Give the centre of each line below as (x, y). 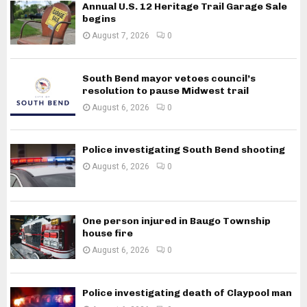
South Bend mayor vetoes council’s (169, 78)
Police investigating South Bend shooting (184, 149)
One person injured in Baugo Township (176, 221)
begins (99, 19)
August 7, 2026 (121, 36)
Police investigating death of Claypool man (187, 293)
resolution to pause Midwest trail (165, 90)
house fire (108, 234)
